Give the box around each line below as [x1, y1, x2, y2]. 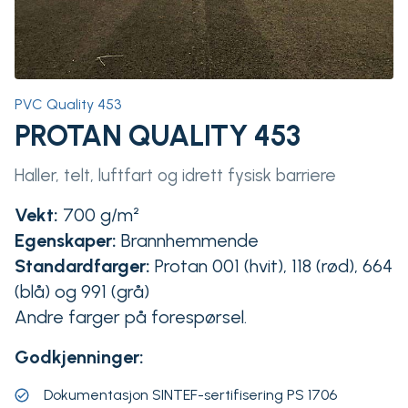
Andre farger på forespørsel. [15, 305, 247, 328]
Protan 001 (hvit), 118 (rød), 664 [155, 254, 393, 277]
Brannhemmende [117, 229, 259, 251]
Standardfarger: [15, 254, 155, 277]
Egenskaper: [15, 229, 117, 251]
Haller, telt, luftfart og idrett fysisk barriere [15, 164, 336, 186]
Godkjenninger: [15, 345, 144, 368]
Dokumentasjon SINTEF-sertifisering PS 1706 [44, 385, 337, 403]
